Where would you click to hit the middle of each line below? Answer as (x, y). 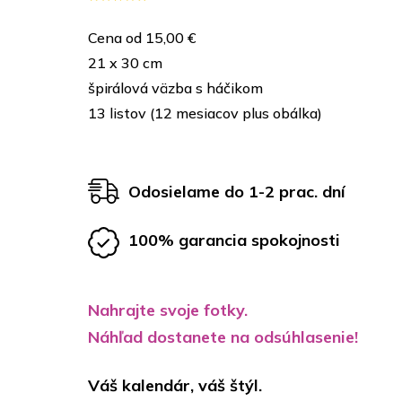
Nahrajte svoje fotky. (168, 310)
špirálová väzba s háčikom (175, 88)
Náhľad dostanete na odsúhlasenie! (223, 337)
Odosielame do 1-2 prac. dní (237, 191)
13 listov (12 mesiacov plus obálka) (205, 114)
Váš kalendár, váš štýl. (175, 386)
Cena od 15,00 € (142, 38)
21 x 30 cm (125, 63)
